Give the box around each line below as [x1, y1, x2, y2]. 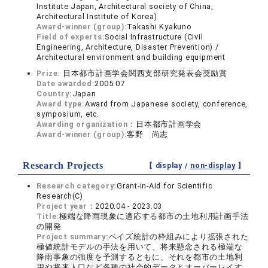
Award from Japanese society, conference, [84, 99, 248, 108]
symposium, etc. [36, 109, 99, 118]
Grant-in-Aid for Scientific [117, 181, 212, 190]
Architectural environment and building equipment [36, 53, 226, 62]
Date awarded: [36, 79, 95, 88]
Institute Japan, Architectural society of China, [36, 2, 214, 11]
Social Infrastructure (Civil [105, 32, 203, 41]
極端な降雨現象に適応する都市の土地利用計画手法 [59, 212, 249, 221]
